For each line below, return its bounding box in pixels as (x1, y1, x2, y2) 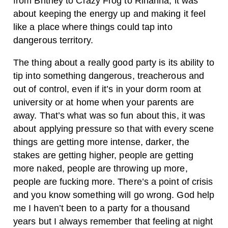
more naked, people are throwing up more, (13, 163, 188, 174)
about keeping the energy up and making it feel (13, 9, 206, 19)
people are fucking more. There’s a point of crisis (13, 177, 213, 187)
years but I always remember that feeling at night (13, 216, 213, 226)
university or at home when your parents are (13, 97, 194, 107)
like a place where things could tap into (13, 22, 173, 32)
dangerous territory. (13, 35, 93, 45)
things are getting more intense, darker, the (13, 137, 189, 147)
